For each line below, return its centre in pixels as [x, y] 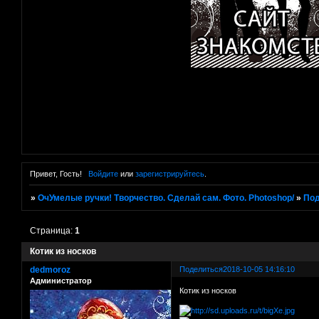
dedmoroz [50, 270]
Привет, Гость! [56, 174]
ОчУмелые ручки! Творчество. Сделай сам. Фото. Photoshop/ [166, 198]
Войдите [103, 174]
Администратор [61, 281]
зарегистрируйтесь [169, 174]
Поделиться [202, 270]
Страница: [53, 231]
